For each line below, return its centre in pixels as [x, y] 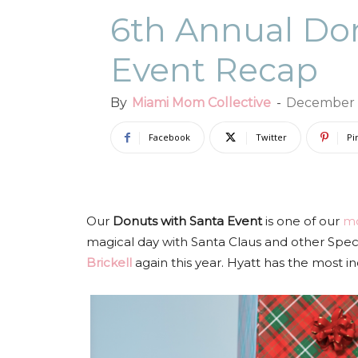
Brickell [109, 263]
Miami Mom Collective [201, 103]
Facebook [169, 137]
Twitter [271, 137]
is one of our [302, 221]
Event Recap [214, 70]
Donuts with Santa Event [187, 221]
